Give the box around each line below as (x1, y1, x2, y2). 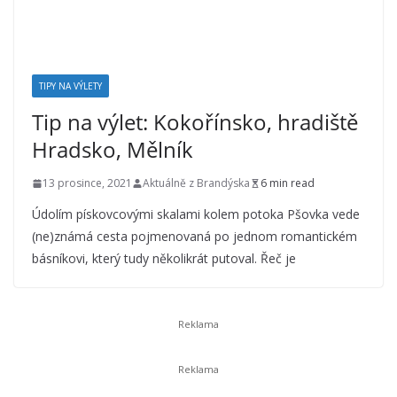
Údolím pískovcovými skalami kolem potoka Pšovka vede (32, 206, 360, 223)
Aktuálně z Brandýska (143, 175, 250, 191)
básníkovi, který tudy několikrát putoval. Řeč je (32, 250, 296, 268)
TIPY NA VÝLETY (39, 80, 102, 93)
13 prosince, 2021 (43, 175, 132, 191)
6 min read (261, 175, 315, 191)
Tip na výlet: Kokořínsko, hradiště (32, 107, 358, 137)
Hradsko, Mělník (32, 135, 193, 165)
